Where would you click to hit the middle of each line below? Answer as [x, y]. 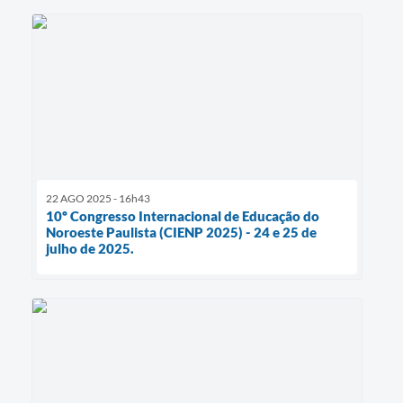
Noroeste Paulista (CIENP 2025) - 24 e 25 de [181, 233]
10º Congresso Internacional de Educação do [183, 216]
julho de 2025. [90, 249]
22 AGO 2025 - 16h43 [98, 199]
